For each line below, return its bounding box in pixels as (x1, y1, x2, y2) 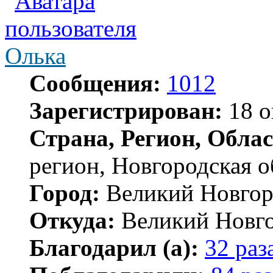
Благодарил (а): (29, 235, 199, 261)
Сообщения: (29, 70, 161, 97)
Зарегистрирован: (29, 97, 222, 124)
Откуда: (29, 207, 115, 234)
